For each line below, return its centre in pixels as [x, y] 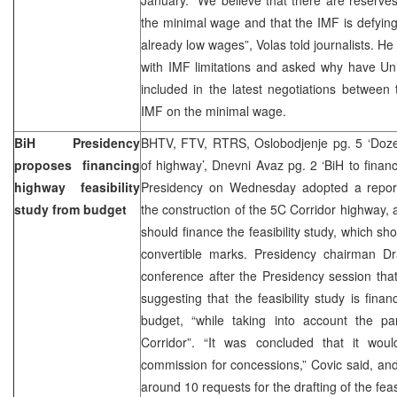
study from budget [70, 209]
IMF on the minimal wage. [214, 110]
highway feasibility [77, 187]
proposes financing [77, 164]
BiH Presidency [77, 142]
